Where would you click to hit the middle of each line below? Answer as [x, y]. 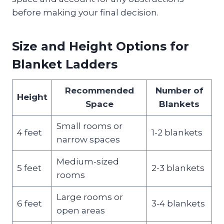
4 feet [29, 132]
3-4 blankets [178, 203]
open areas [80, 210]
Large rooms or [89, 197]
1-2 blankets [177, 132]
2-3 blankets [178, 168]
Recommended [99, 90]
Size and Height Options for [100, 46]
